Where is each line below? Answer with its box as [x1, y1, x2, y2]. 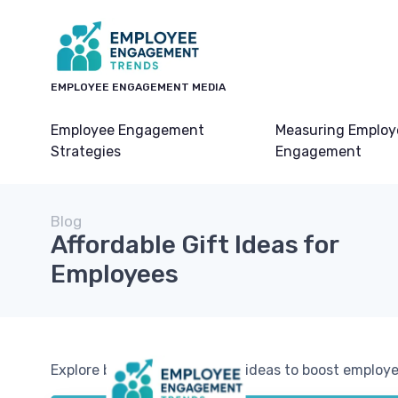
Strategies [51, 143, 121, 160]
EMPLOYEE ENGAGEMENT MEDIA [51, 81, 226, 93]
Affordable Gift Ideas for [51, 230, 338, 259]
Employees [51, 259, 179, 289]
